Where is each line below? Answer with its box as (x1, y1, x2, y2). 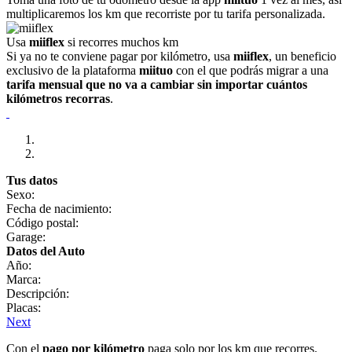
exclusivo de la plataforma (6, 64, 139, 77)
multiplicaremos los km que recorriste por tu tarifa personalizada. (6, 7, 325, 20)
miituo (139, 64, 173, 77)
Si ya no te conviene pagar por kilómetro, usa (6, 49, 233, 63)
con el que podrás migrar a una (173, 64, 328, 77)
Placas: (6, 301, 41, 314)
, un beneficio (269, 49, 336, 63)
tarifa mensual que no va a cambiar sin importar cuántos (6, 78, 307, 91)
